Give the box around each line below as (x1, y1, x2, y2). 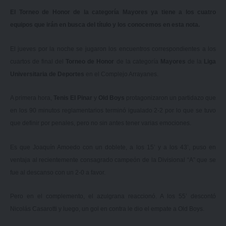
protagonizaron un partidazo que (126, 94, 216, 102)
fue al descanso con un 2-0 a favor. (10, 168, 105, 176)
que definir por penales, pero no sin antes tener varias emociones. (10, 120, 191, 127)
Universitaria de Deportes (10, 70, 86, 78)
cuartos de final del (10, 58, 66, 65)
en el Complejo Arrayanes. (86, 70, 158, 78)
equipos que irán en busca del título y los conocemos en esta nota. (10, 21, 200, 29)
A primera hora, (10, 94, 53, 102)
